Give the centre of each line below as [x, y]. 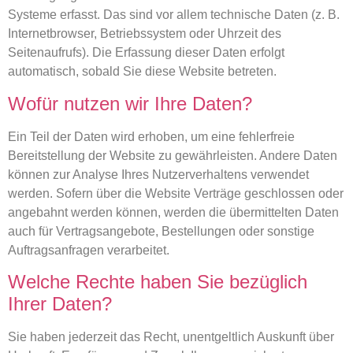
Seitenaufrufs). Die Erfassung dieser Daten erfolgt [146, 53]
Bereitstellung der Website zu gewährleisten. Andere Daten [173, 155]
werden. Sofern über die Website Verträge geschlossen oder [176, 193]
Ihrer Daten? [60, 303]
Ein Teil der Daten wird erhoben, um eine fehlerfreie [151, 136]
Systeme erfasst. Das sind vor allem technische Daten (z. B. [174, 15]
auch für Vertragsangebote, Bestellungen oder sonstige [161, 231]
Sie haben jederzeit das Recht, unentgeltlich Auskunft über [171, 336]
